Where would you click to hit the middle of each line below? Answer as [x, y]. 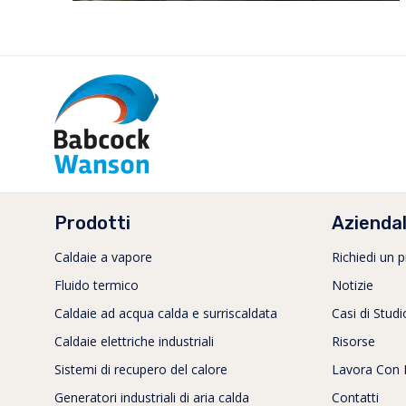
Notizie [353, 285]
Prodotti [92, 223]
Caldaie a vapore [103, 257]
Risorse [353, 342]
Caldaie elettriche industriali [134, 342]
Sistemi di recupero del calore [141, 370]
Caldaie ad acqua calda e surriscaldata [166, 314]
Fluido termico [97, 285]
